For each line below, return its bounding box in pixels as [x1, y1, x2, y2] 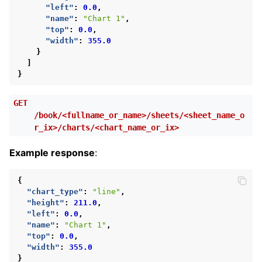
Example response [9, 146, 95, 158]
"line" [92, 187, 120, 196]
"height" [27, 198, 64, 207]
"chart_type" [27, 187, 83, 196]
